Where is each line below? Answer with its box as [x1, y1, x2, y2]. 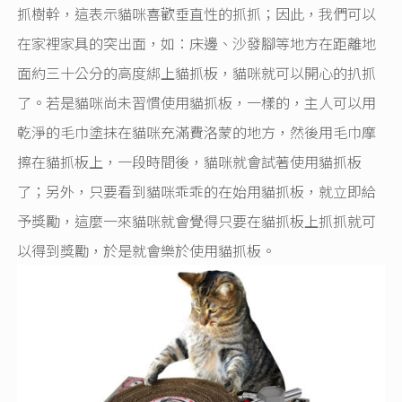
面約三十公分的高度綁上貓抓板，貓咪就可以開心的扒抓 [17, 61, 377, 83]
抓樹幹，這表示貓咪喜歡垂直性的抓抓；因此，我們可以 [17, 2, 377, 24]
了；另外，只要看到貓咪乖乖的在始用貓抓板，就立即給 [17, 179, 377, 202]
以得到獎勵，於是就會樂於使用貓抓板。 [17, 239, 276, 261]
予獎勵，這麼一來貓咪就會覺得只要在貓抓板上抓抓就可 [17, 209, 377, 232]
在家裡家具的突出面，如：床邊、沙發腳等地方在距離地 [17, 31, 377, 54]
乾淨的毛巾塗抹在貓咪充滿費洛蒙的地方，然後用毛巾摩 [17, 120, 377, 143]
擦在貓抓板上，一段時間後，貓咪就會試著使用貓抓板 [17, 150, 363, 172]
